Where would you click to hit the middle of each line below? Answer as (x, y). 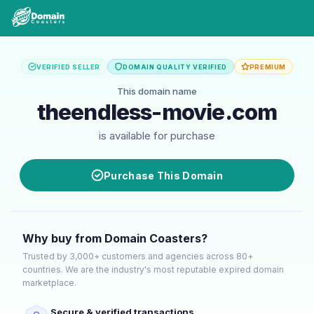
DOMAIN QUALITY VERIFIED (175, 67)
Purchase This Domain (163, 175)
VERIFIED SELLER (68, 67)
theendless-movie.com (157, 112)
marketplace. (49, 283)
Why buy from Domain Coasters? (115, 238)
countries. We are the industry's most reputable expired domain (153, 269)
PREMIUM (267, 67)
